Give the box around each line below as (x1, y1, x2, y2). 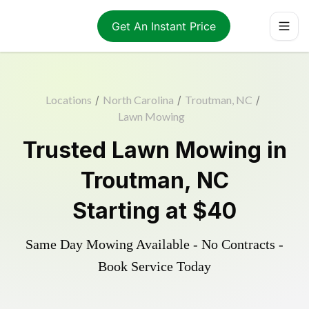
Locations (46, 93, 92, 106)
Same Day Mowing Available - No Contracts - (26, 237, 283, 252)
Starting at (72, 197, 192, 224)
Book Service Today (98, 259, 211, 274)
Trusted (22, 137, 112, 163)
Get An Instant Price (111, 19, 216, 33)
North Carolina (103, 93, 174, 106)
